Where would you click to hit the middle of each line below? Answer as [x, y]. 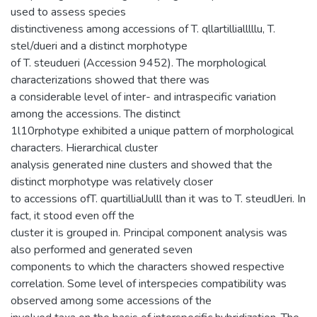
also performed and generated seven [102, 249]
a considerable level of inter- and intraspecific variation [143, 97]
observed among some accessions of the [111, 300]
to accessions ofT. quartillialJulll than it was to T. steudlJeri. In [158, 198]
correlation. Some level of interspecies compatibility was [149, 283]
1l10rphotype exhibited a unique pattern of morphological [152, 131]
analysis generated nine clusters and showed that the [142, 165]
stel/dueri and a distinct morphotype [99, 46]
